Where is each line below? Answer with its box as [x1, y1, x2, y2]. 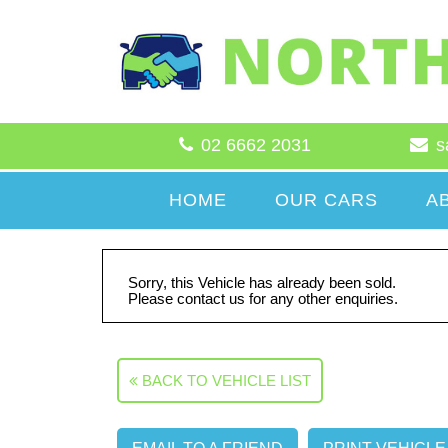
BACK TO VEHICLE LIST [138, 372, 311, 390]
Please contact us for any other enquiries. [128, 290, 398, 308]
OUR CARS [274, 190, 378, 211]
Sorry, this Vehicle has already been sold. [128, 274, 396, 292]
